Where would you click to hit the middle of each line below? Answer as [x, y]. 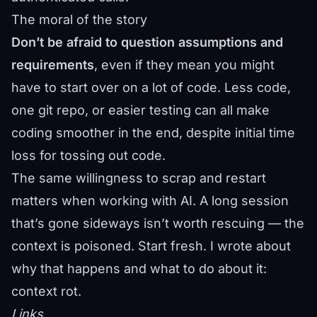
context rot [45, 291]
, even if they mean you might [184, 65]
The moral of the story [79, 19]
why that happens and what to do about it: [139, 269]
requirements [53, 65]
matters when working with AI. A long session [150, 201]
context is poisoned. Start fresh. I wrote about [151, 246]
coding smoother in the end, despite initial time [153, 133]
